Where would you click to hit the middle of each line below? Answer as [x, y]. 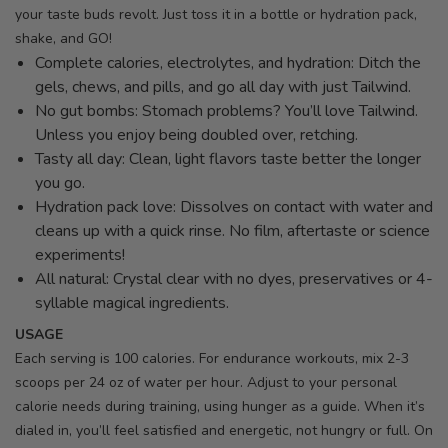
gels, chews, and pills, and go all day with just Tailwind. [223, 87]
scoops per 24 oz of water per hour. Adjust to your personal [206, 382]
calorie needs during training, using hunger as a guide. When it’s [220, 406]
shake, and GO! [63, 38]
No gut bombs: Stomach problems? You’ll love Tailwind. [226, 111]
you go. [60, 183]
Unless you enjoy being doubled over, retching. [196, 135]
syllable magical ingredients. [132, 303]
